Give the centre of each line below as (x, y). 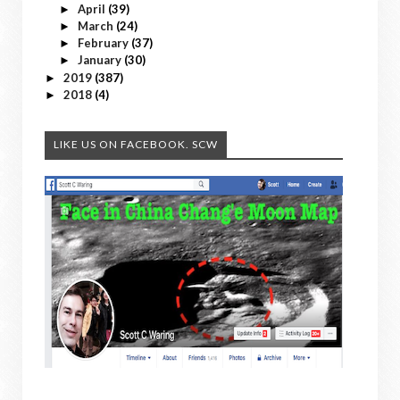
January (100, 60)
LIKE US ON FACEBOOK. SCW (136, 144)
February (104, 43)
